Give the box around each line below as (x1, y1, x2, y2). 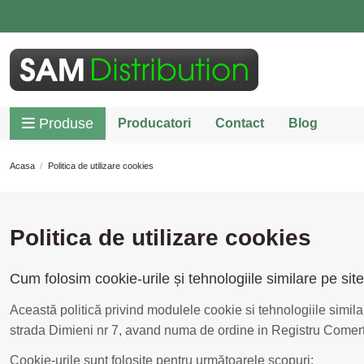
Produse (39, 115, 93, 132)
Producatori (118, 116, 191, 130)
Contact (215, 116, 264, 130)
